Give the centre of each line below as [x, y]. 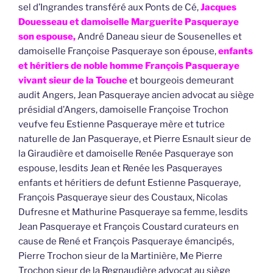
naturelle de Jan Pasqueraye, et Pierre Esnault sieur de [135, 139]
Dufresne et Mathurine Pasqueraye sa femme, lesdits [133, 212]
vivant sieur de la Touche [73, 80]
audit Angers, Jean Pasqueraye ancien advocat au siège [136, 95]
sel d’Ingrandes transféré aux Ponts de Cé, [109, 7]
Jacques [218, 7]
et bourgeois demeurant [181, 80]
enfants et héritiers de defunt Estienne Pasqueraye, [129, 183]
